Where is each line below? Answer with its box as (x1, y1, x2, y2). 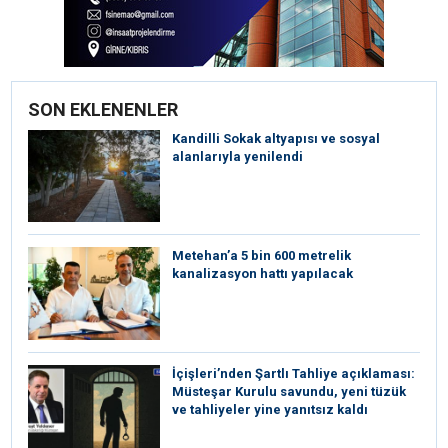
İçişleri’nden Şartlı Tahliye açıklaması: (172, 365, 415, 381)
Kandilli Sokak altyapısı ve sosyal (172, 130, 380, 146)
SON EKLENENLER (28, 98, 178, 120)
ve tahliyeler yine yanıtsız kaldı (172, 401, 368, 417)
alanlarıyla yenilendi (172, 148, 303, 164)
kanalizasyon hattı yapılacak (172, 266, 353, 282)
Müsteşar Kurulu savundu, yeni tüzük (172, 383, 406, 399)
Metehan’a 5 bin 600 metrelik (172, 248, 351, 264)
